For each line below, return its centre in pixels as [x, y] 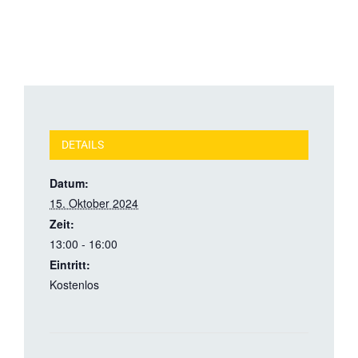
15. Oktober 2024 [94, 203]
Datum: [69, 183]
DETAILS [83, 145]
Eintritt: [70, 265]
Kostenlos [74, 285]
